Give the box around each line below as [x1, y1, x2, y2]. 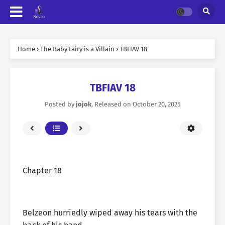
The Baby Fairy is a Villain [40, 45, 115, 53]
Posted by [44, 100, 76, 108]
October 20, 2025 [132, 100, 181, 108]
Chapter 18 [23, 166, 62, 175]
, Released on [91, 100, 133, 108]
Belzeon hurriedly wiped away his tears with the [23, 208, 197, 217]
